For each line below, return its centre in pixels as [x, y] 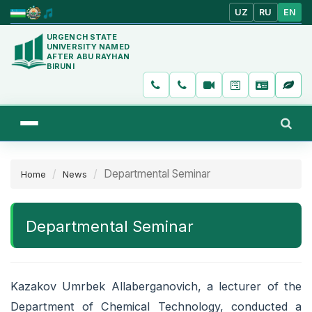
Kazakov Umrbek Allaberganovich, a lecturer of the [156, 286]
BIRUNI [61, 66]
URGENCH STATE [82, 37]
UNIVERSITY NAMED [88, 46]
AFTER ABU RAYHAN [88, 56]
